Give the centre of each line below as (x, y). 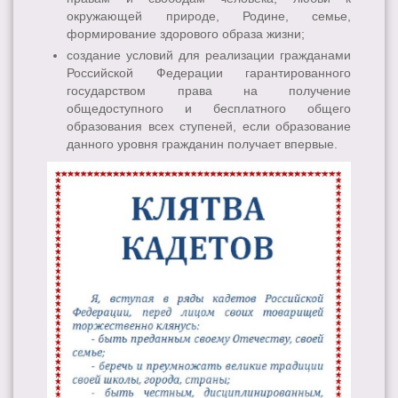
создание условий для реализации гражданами (209, 56)
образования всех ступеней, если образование (209, 127)
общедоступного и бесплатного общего (209, 109)
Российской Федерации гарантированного (209, 73)
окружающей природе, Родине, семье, (209, 16)
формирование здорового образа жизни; (186, 33)
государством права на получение (209, 91)
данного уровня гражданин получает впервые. (203, 144)
